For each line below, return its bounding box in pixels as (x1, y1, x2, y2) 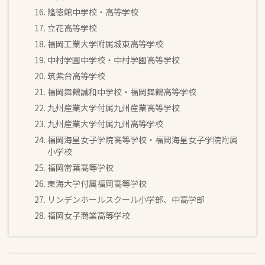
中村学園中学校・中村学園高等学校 (47, 54, 180, 66)
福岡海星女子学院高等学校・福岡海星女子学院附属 (47, 134, 238, 146)
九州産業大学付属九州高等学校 (47, 118, 164, 130)
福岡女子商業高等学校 (47, 209, 131, 222)
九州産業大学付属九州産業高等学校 (47, 102, 180, 114)
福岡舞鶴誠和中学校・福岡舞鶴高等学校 (47, 86, 197, 98)
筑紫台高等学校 (47, 70, 106, 82)
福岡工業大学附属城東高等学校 (47, 38, 164, 50)
